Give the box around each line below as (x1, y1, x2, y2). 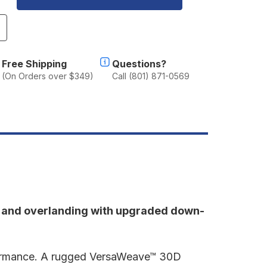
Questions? (111, 57, 166, 70)
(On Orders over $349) (1, 70, 94, 81)
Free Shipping (1, 57, 67, 70)
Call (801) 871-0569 (111, 70, 190, 81)
